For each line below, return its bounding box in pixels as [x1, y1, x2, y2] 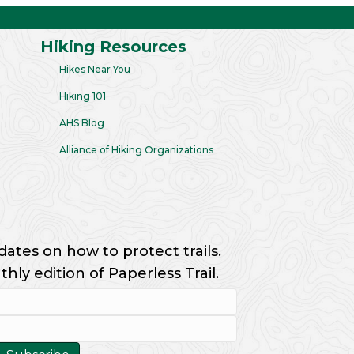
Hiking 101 [59, 90, 106, 102]
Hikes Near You [59, 63, 130, 75]
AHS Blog [59, 117, 104, 129]
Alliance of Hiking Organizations [59, 144, 213, 156]
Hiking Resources [40, 37, 186, 56]
